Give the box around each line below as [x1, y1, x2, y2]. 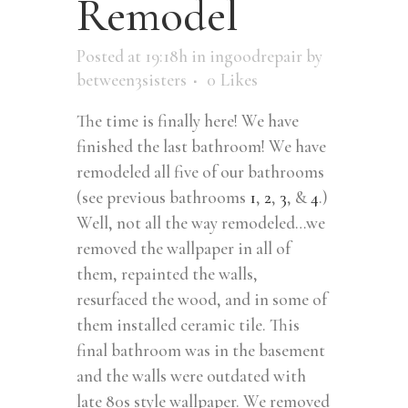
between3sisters [76, 68, 187, 90]
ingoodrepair [209, 45, 302, 66]
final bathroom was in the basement [76, 339, 325, 361]
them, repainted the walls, [76, 262, 258, 284]
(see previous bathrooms [76, 186, 250, 208]
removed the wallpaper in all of [76, 237, 291, 259]
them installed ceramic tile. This [76, 313, 300, 335]
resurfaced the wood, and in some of [76, 288, 327, 310]
